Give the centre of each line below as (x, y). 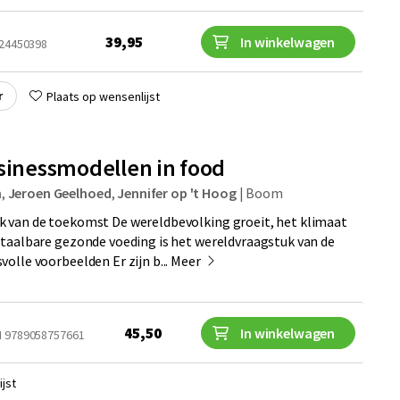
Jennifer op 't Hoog (177, 193)
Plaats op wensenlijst (104, 96)
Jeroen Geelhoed (59, 193)
